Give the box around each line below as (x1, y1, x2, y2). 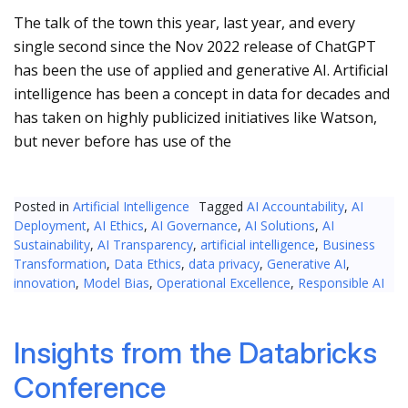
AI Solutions (245, 217, 315, 235)
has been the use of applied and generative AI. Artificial (14, 60, 388, 81)
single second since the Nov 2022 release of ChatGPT (14, 36, 376, 57)
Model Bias (83, 274, 149, 292)
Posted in (14, 198, 73, 216)
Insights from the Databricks (14, 335, 377, 372)
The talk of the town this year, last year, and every (14, 13, 355, 34)
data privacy (189, 255, 260, 273)
